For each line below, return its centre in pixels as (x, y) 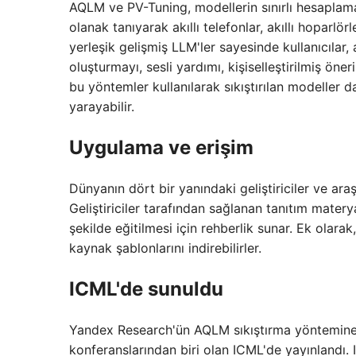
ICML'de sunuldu (146, 288)
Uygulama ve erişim (161, 148)
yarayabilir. (102, 107)
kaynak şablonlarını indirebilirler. (165, 248)
